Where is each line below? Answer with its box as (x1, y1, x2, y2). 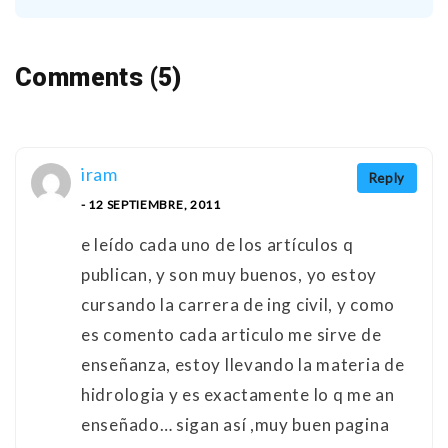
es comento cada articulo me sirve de (81, 324, 382, 346)
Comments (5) (15, 63, 182, 93)
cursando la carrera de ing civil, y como (81, 294, 395, 316)
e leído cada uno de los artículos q (81, 234, 354, 256)
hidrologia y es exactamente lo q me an (81, 384, 395, 406)
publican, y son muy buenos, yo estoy (81, 264, 378, 286)
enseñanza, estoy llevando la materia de (81, 354, 405, 376)
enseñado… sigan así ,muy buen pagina (81, 414, 390, 436)
